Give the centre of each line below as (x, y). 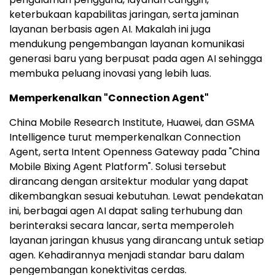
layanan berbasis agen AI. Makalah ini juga (110, 29)
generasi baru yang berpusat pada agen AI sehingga (136, 59)
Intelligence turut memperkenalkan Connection (125, 137)
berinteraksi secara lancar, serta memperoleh (122, 226)
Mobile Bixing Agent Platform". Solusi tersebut (118, 167)
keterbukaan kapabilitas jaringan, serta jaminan (124, 15)
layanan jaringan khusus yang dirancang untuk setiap (137, 241)
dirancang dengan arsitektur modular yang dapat (129, 182)
